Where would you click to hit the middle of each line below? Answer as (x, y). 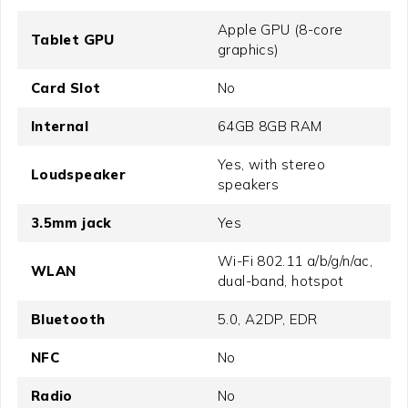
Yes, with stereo (271, 164)
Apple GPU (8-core (280, 29)
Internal (59, 126)
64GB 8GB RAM (270, 126)
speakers (248, 184)
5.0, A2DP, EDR (268, 319)
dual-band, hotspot (281, 280)
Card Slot (66, 87)
